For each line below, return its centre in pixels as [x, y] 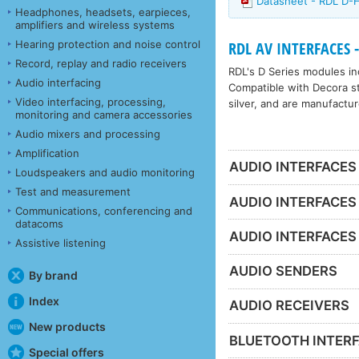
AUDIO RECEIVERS [290, 306]
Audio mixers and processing [88, 133]
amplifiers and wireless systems [95, 24]
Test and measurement [73, 191]
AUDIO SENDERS [284, 271]
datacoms [39, 223]
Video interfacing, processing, [91, 101]
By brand [53, 275]
